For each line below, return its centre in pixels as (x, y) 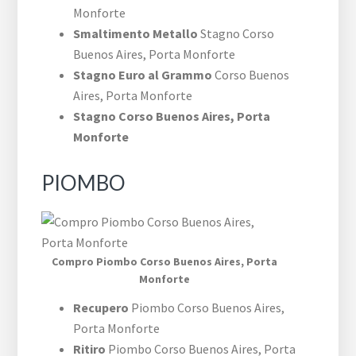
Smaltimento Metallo (136, 34)
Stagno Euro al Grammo (143, 75)
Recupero (103, 308)
